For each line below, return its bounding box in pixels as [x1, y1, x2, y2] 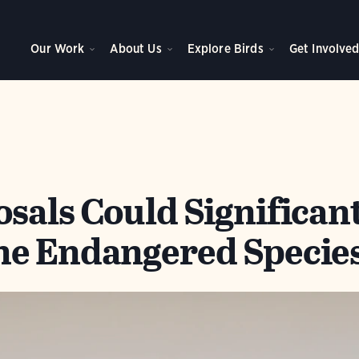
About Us [110, 41, 162, 56]
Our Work [30, 41, 85, 56]
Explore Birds [187, 41, 264, 56]
